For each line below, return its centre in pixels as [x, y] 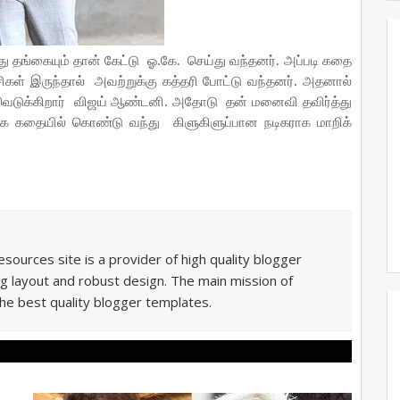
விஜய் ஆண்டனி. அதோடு [148, 102]
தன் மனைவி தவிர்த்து [289, 102]
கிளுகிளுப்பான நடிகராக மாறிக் [262, 122]
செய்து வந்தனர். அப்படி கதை [270, 61]
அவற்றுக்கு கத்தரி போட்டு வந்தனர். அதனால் [223, 81]
